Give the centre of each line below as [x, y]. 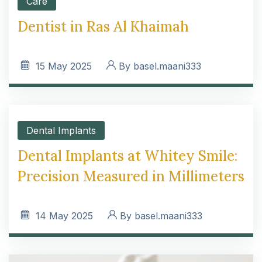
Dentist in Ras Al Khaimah [103, 27]
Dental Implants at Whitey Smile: [127, 156]
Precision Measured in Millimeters [131, 177]
